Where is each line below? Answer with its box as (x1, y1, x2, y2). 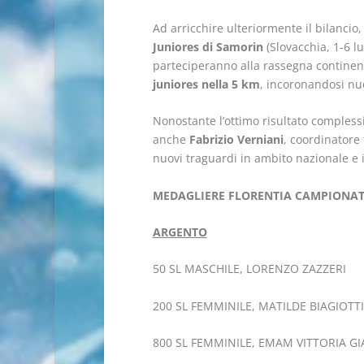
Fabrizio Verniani (188, 132, 284, 148)
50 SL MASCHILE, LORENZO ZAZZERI (152, 261, 346, 277)
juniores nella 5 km (152, 76, 260, 92)
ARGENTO (152, 224, 207, 240)
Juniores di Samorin (152, 38, 263, 54)
